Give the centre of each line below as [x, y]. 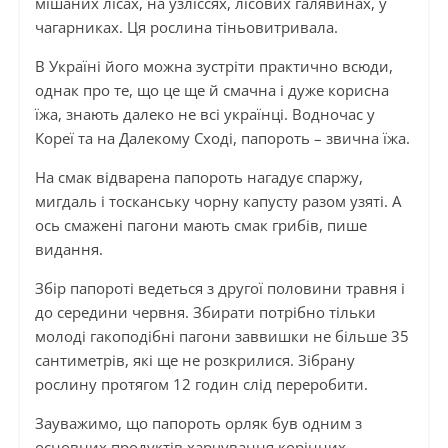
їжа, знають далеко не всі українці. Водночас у [204, 114]
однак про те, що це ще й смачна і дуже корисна [211, 90]
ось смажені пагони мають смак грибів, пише [200, 225]
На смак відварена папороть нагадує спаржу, [198, 177]
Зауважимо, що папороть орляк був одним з [198, 423]
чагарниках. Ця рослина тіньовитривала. [186, 27]
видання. [68, 249]
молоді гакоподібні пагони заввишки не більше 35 [221, 336]
